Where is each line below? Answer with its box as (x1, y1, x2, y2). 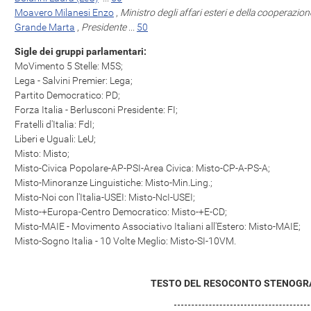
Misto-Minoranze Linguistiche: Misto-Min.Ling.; (15, 177, 212, 188)
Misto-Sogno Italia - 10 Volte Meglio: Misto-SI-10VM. (15, 235, 236, 246)
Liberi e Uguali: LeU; (15, 133, 96, 144)
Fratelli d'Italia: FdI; (15, 119, 94, 130)
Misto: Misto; (15, 148, 69, 159)
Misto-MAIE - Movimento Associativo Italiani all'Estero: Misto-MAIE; (15, 221, 301, 232)
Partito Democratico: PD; (15, 90, 120, 101)
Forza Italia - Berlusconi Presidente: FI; (15, 104, 178, 115)
